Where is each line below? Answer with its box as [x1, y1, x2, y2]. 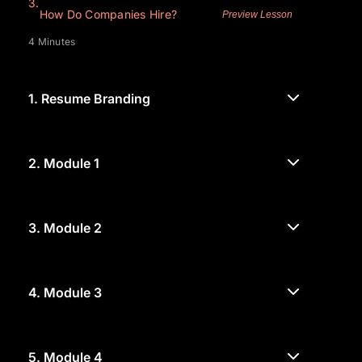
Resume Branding [41, 90, 150, 107]
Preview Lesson [222, 9, 293, 21]
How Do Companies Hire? [39, 7, 177, 22]
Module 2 [44, 220, 102, 237]
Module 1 [44, 155, 99, 172]
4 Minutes [28, 36, 76, 48]
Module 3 [44, 284, 102, 301]
